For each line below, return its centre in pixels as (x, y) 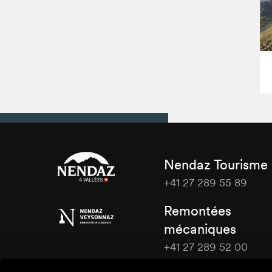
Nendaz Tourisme (216, 165)
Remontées (197, 211)
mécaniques (200, 229)
